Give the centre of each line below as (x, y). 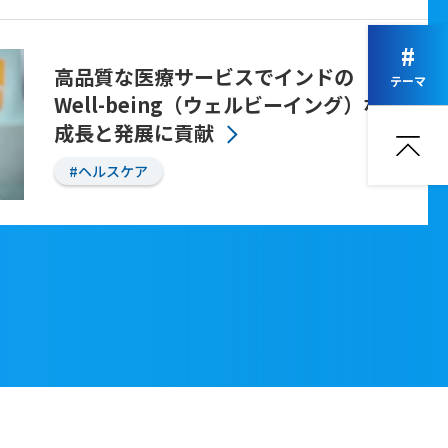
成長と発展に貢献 (133, 133)
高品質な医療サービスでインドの (203, 77)
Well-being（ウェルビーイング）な (218, 105)
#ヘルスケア (108, 171)
